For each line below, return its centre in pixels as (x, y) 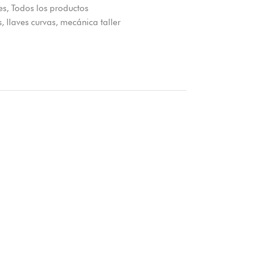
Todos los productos (49, 8)
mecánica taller (90, 22)
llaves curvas (31, 22)
